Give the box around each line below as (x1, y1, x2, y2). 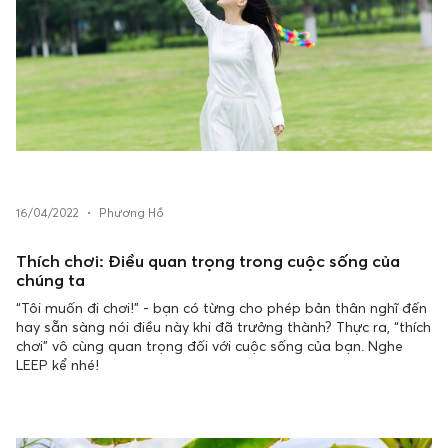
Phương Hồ (99, 206, 164, 220)
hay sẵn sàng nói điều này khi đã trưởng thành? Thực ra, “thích (16, 318, 431, 335)
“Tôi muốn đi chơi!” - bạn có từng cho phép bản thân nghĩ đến (16, 299, 427, 316)
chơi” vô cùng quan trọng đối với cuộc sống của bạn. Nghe (16, 337, 403, 354)
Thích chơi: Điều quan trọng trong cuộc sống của (16, 251, 400, 271)
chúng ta (16, 270, 85, 290)
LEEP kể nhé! (16, 356, 99, 373)
